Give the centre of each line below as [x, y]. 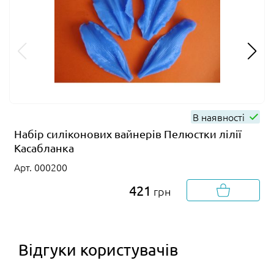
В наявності [220, 117]
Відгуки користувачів [98, 250]
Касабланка [44, 147]
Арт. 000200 [41, 167]
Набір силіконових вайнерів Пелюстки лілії [128, 133]
